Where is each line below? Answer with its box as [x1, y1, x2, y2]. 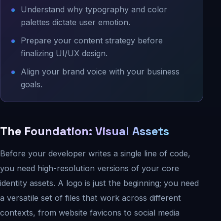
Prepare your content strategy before [20, 36, 163, 46]
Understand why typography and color [20, 4, 167, 14]
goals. [20, 79, 42, 90]
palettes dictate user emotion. [20, 17, 130, 27]
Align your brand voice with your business [20, 67, 180, 77]
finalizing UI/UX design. [20, 48, 108, 59]
